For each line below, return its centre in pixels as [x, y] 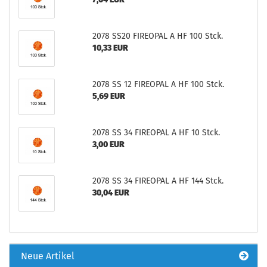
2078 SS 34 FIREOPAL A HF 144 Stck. [158, 181]
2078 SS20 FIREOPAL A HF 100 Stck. [157, 36]
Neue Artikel [46, 256]
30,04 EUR [111, 193]
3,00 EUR [108, 145]
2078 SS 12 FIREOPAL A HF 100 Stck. [158, 84]
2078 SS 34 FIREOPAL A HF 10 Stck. [156, 133]
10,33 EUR [110, 48]
